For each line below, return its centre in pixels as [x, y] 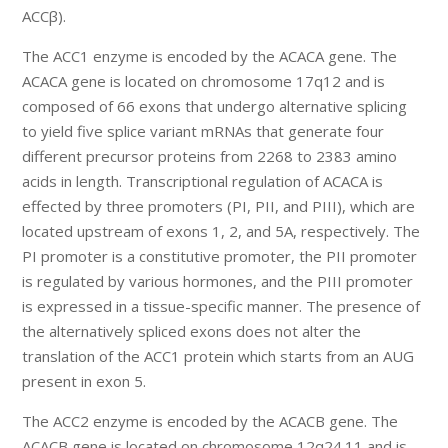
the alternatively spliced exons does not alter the [192, 331]
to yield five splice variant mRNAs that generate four [203, 131]
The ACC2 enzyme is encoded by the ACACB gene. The [210, 421]
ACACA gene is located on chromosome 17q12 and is [204, 81]
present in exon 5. [84, 381]
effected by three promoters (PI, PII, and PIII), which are [219, 206]
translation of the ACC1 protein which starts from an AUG [218, 356]
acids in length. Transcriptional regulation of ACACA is [203, 181]
